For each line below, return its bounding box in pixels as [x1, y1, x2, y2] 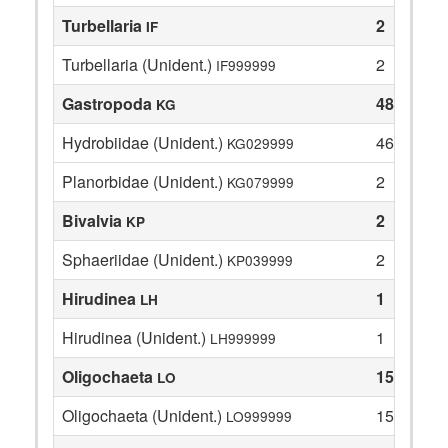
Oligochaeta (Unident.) [62, 404, 226, 427]
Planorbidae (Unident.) [62, 170, 227, 193]
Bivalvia [62, 209, 126, 232]
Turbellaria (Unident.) [62, 53, 216, 76]
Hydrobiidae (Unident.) [62, 131, 227, 154]
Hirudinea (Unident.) [62, 326, 210, 349]
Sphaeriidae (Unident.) [62, 248, 227, 271]
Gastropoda [62, 92, 156, 115]
